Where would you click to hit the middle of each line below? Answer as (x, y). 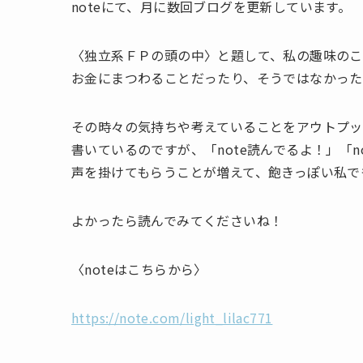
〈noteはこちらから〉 (139, 269)
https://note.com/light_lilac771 (172, 317)
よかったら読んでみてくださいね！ (177, 220)
